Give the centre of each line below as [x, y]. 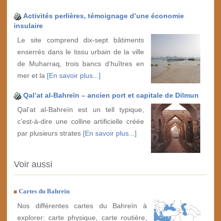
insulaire [28, 26]
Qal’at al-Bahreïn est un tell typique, [81, 110]
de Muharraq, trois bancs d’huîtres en [81, 64]
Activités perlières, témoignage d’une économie [104, 16]
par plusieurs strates [50, 133]
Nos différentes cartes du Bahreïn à [82, 206]
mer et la [32, 76]
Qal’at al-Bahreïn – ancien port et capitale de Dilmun [111, 95]
